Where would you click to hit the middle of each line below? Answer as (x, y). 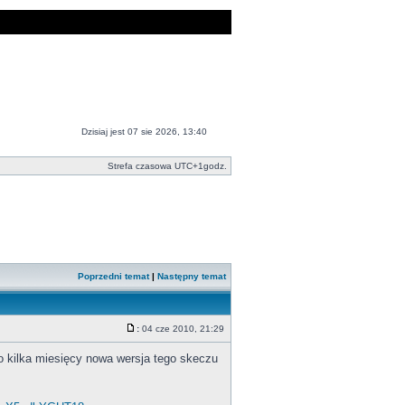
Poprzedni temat (113, 276)
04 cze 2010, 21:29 (183, 329)
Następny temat (192, 276)
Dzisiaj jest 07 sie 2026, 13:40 (144, 132)
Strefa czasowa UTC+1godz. (167, 166)
